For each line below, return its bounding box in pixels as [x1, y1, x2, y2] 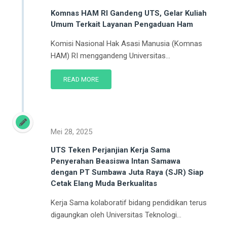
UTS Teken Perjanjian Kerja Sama [51, 145, 170, 155]
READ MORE [63, 75, 99, 83]
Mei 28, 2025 [51, 127, 92, 136]
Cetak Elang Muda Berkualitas [51, 178, 157, 188]
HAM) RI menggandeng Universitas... [51, 51, 170, 60]
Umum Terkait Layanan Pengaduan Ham [51, 19, 195, 29]
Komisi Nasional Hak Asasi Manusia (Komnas [51, 39, 202, 48]
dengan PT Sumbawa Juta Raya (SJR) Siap [51, 167, 204, 177]
